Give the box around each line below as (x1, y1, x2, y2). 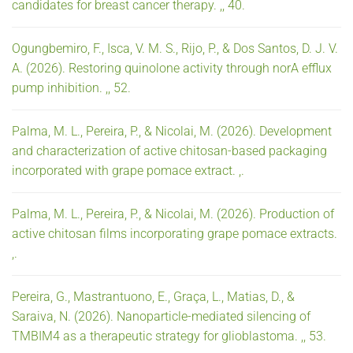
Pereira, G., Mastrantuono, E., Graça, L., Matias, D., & (12, 288, 295, 304)
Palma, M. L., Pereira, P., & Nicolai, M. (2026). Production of (12, 206, 334, 221)
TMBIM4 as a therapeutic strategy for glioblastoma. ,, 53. (12, 328, 326, 344)
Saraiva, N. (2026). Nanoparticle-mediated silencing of (12, 308, 310, 324)
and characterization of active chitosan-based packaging (12, 143, 327, 158)
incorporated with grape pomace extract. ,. (12, 162, 244, 178)
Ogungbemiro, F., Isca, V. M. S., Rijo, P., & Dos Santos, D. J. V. (12, 40, 338, 56)
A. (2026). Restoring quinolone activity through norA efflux (12, 60, 332, 76)
